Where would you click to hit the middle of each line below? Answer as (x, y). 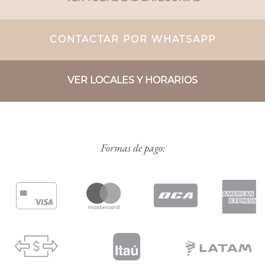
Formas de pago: (132, 147)
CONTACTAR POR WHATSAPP (132, 39)
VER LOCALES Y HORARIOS (132, 80)
